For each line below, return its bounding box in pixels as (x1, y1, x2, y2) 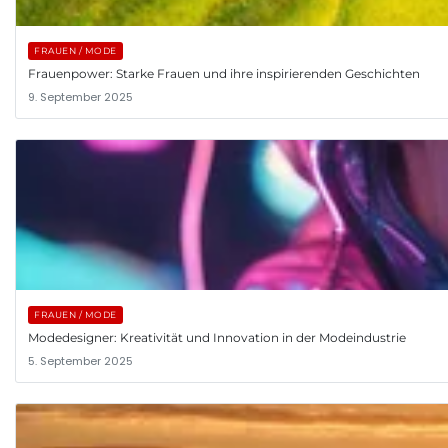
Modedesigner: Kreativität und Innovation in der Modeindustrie (28, 329, 406, 345)
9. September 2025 (28, 88, 133, 105)
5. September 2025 (28, 352, 133, 369)
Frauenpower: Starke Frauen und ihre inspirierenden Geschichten (28, 65, 420, 81)
